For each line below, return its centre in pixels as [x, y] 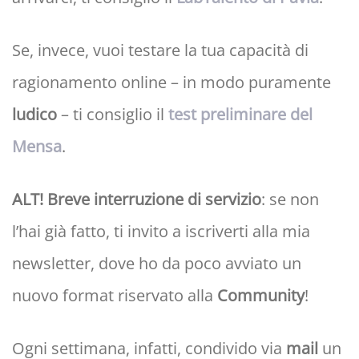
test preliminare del [240, 115]
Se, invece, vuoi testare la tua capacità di [160, 50]
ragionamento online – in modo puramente [171, 83]
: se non [290, 200]
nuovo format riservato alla [115, 296]
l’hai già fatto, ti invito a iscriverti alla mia [161, 232]
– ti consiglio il [113, 115]
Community [261, 296]
